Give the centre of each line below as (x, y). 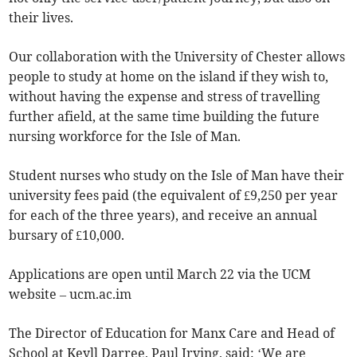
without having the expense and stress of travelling (165, 97)
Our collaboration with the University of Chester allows (177, 57)
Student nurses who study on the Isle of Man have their (177, 176)
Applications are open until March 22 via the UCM (160, 275)
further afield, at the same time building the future (165, 117)
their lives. (41, 18)
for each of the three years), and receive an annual (163, 216)
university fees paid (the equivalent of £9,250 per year (174, 196)
